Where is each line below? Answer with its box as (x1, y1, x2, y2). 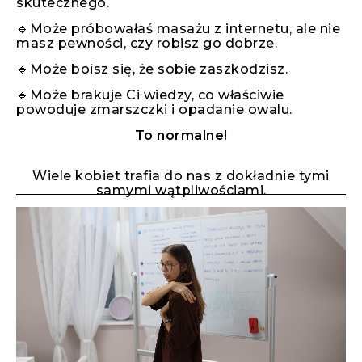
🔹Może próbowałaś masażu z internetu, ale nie (16, 21, 340, 37)
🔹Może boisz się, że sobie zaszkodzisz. (16, 61, 288, 78)
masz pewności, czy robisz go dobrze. (16, 36, 277, 52)
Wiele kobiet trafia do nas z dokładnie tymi (32, 168, 330, 184)
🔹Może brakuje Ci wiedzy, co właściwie (16, 87, 284, 103)
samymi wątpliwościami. (95, 183, 267, 199)
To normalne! (134, 128, 228, 144)
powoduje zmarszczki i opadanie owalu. (16, 102, 293, 118)
